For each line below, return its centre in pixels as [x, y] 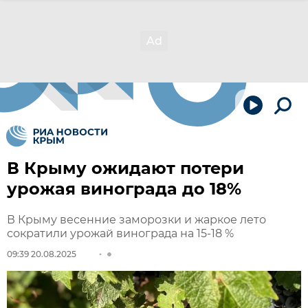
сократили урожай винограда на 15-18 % [120, 233]
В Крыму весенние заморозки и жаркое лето [136, 220]
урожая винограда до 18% [124, 189]
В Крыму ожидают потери [125, 168]
